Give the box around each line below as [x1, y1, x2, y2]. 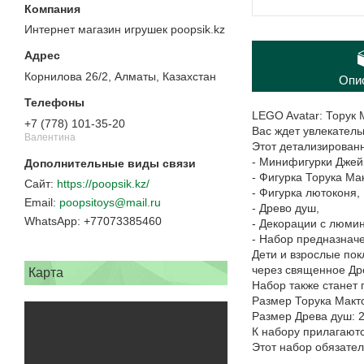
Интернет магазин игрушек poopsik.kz [24, 23, 225, 37]
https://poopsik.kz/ [57, 177, 149, 191]
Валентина [24, 131, 76, 143]
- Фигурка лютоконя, [252, 185, 360, 199]
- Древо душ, [252, 201, 319, 214]
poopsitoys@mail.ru [59, 196, 161, 210]
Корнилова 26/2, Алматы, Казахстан [24, 70, 216, 84]
